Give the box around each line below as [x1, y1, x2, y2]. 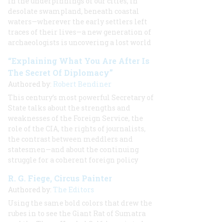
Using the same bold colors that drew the [8, 198, 152, 208]
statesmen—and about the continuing [8, 145, 139, 154]
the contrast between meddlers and [8, 134, 133, 144]
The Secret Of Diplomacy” [8, 67, 113, 78]
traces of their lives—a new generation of [8, 27, 151, 37]
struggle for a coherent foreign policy [8, 155, 138, 165]
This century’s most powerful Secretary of [8, 93, 154, 102]
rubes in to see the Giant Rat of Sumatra [8, 209, 146, 218]
